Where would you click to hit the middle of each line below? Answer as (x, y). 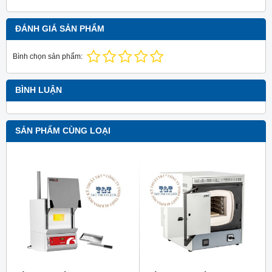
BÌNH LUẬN (39, 90)
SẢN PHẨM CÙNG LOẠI (63, 131)
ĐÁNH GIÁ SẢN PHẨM (60, 29)
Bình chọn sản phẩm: (48, 57)
